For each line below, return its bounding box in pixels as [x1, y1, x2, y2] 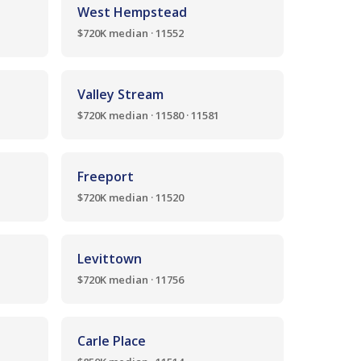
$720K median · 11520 [77, 190, 184, 205]
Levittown [77, 250, 142, 268]
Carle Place [77, 332, 146, 350]
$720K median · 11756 [77, 272, 184, 287]
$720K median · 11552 [77, 26, 184, 40]
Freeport [77, 168, 134, 185]
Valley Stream [77, 85, 164, 103]
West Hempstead [77, 3, 187, 21]
